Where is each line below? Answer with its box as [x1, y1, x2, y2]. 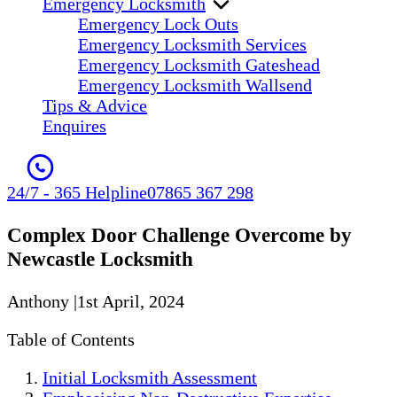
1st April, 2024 [77, 292, 184, 312]
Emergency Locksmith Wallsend [78, 75, 312, 96]
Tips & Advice [43, 96, 147, 116]
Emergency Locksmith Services [78, 35, 307, 55]
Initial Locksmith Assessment [43, 368, 257, 388]
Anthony [7, 292, 69, 312]
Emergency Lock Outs [78, 14, 238, 35]
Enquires [43, 116, 106, 136]
